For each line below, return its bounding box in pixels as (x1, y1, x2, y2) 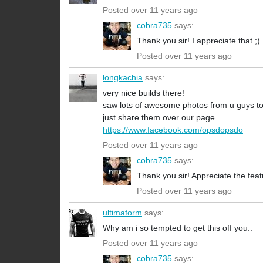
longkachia (103, 73, 143, 83)
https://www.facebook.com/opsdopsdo (103, 125, 243, 135)
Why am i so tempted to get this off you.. (103, 223, 252, 233)
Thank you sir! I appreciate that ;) (137, 36, 260, 46)
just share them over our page (103, 113, 215, 123)
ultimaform (103, 208, 142, 218)
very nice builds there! (103, 88, 184, 98)
